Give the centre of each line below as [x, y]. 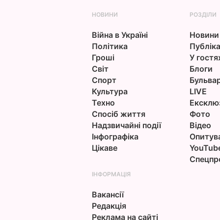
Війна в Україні [120, 35]
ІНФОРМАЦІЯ [111, 174]
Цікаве [104, 148]
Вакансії [108, 194]
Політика [110, 46]
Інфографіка [115, 137]
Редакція [109, 206]
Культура [110, 91]
